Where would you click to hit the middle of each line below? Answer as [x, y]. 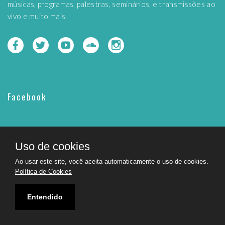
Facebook [27, 96]
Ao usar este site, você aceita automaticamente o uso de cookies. [112, 161]
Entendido [45, 197]
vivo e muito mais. [37, 16]
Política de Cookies [43, 172]
